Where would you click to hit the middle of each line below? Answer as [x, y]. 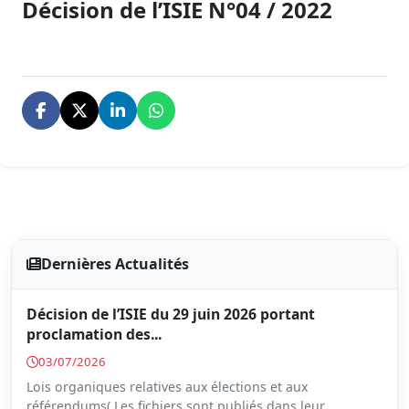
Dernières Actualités [115, 264]
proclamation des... [94, 334]
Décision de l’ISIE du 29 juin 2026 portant [171, 314]
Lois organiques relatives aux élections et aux [167, 387]
